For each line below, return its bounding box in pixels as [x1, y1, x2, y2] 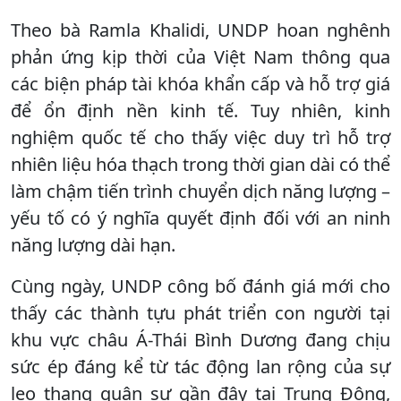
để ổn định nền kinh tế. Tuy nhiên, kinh [11, 98, 390, 123]
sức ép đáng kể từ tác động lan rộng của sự [11, 354, 390, 379]
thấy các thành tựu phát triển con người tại [11, 300, 390, 325]
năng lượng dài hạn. [11, 232, 175, 257]
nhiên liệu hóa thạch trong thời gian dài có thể [11, 151, 390, 176]
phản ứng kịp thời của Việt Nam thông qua [11, 44, 390, 69]
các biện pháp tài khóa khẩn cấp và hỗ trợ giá [11, 71, 390, 96]
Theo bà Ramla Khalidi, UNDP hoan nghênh [11, 17, 390, 42]
